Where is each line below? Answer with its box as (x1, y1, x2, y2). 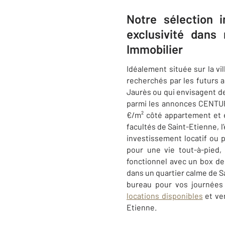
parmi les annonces (127, 98, 198, 108)
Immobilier (127, 42, 183, 56)
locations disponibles (127, 191, 203, 200)
